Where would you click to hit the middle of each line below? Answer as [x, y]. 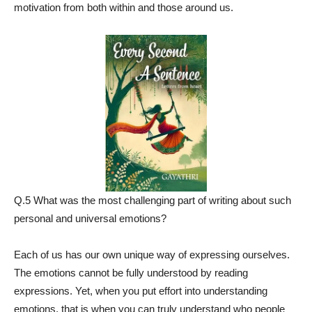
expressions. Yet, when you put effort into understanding [141, 291]
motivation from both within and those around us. [124, 7]
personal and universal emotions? [90, 218]
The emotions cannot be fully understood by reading [131, 273]
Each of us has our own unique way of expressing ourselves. [152, 255]
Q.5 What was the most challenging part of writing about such [153, 200]
